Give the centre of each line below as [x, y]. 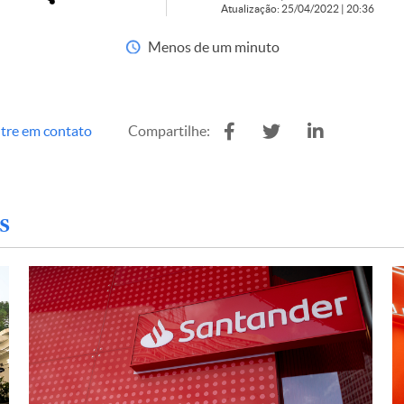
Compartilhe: [169, 131]
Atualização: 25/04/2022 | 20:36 [297, 9]
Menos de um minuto [213, 47]
